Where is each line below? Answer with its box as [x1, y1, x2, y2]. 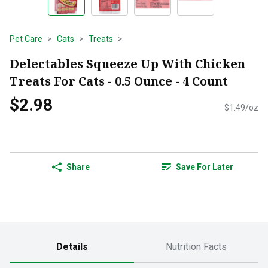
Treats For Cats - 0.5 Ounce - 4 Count [10, 72, 228, 89]
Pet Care [10, 34, 42, 44]
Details [56, 241, 88, 253]
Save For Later [176, 162, 233, 172]
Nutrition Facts [166, 241, 227, 253]
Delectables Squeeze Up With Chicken [10, 55, 245, 72]
